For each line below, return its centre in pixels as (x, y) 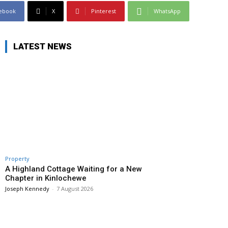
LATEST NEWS (42, 47)
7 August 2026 (75, 189)
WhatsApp (167, 11)
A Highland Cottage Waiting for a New (74, 169)
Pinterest (104, 11)
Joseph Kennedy (27, 189)
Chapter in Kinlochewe (46, 178)
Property (17, 159)
